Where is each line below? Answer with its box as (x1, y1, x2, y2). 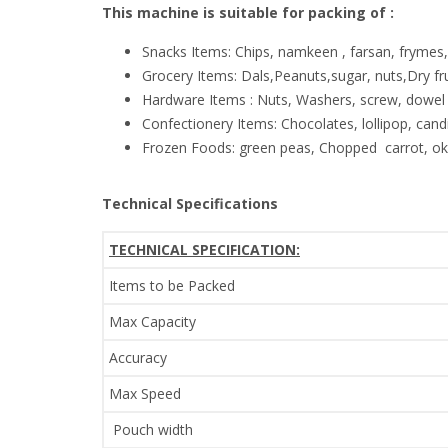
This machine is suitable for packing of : (102, 3, 394, 23)
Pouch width (109, 420, 193, 440)
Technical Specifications (102, 194, 278, 214)
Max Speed (109, 384, 181, 404)
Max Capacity (109, 312, 196, 332)
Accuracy (109, 348, 167, 368)
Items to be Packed (109, 276, 235, 296)
